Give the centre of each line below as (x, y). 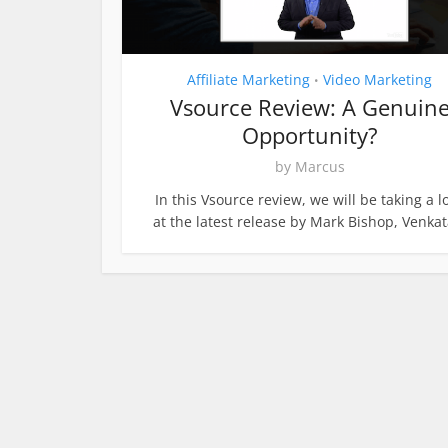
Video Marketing (377, 79)
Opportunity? (309, 135)
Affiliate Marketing (248, 79)
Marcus (319, 166)
